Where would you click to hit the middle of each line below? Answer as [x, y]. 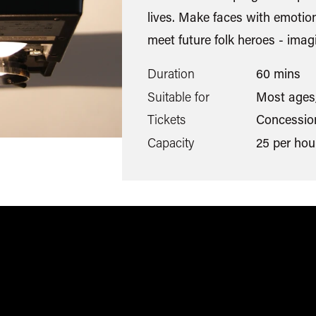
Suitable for [178, 96]
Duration [171, 74]
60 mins [278, 74]
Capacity [171, 142]
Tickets [166, 120]
